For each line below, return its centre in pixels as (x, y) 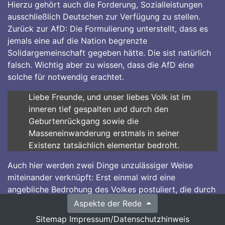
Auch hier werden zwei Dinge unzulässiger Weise (100, 165)
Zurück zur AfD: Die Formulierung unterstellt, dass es (108, 29)
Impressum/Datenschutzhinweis (129, 219)
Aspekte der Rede (109, 203)
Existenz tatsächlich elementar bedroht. (104, 145)
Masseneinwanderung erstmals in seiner (104, 133)
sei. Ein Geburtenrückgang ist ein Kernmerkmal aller (105, 213)
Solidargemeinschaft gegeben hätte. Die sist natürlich (109, 53)
